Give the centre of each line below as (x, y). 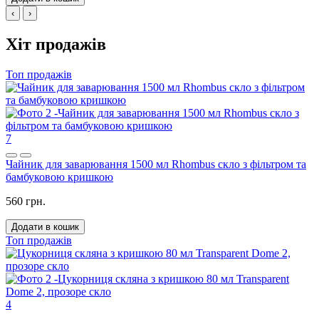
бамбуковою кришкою (59, 177)
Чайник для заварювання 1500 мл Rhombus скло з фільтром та (156, 164)
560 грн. (26, 202)
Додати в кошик (45, 227)
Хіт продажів (56, 45)
